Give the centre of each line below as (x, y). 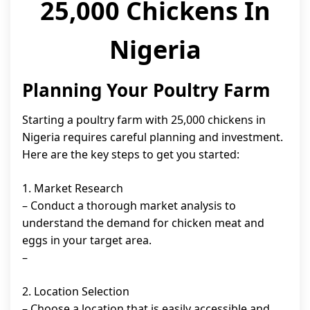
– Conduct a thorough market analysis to (129, 206)
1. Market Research (73, 188)
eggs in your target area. (87, 240)
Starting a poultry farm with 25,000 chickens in (144, 120)
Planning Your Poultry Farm (146, 90)
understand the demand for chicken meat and (143, 223)
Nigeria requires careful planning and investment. (153, 137)
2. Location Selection (76, 291)
